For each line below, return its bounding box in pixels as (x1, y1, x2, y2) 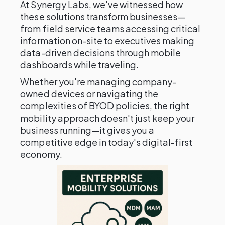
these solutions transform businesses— (20, 11, 186, 22)
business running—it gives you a (20, 124, 155, 136)
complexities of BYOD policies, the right (20, 100, 190, 111)
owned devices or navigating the (20, 88, 159, 99)
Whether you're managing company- (20, 76, 177, 87)
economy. (20, 148, 62, 160)
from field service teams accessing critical (20, 23, 201, 34)
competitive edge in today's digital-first (20, 136, 193, 148)
